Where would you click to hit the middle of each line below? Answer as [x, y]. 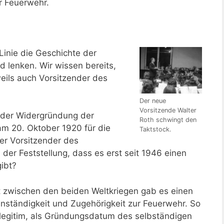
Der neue [153, 101]
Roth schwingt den [168, 120]
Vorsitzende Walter [168, 110]
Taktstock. [155, 129]
